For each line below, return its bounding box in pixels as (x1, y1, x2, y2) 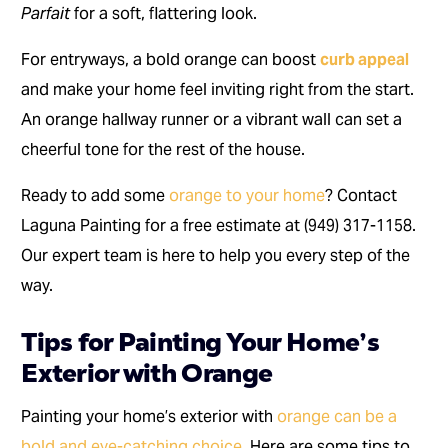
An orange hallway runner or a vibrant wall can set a (21, 109, 403, 131)
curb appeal (320, 49, 410, 71)
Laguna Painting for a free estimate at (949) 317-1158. (21, 215, 417, 237)
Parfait (21, 3, 71, 25)
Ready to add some (21, 185, 170, 207)
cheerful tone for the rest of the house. (21, 139, 306, 161)
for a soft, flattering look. (70, 3, 258, 25)
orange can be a (277, 406, 398, 428)
